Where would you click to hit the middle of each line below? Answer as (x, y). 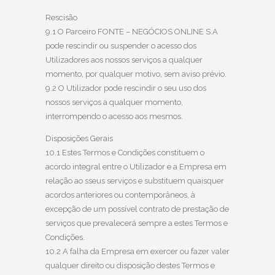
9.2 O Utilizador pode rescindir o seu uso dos (126, 88)
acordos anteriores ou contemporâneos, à (120, 195)
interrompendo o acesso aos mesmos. (114, 116)
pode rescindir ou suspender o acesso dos (121, 45)
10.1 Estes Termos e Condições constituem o (125, 152)
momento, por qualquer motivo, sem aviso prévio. (136, 74)
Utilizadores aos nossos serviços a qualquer (124, 60)
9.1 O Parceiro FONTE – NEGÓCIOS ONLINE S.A (132, 31)
